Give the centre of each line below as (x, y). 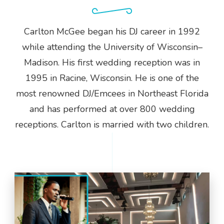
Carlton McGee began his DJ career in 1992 (112, 31)
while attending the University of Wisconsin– (112, 47)
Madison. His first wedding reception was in (112, 62)
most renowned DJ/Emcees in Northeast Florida (112, 93)
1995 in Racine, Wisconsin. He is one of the (112, 78)
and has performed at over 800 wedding (112, 109)
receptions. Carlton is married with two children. (112, 124)
